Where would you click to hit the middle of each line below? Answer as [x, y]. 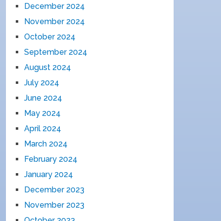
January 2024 [49, 174]
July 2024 [42, 83]
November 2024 [55, 21]
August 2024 [48, 67]
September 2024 [56, 52]
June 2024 [43, 98]
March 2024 [46, 144]
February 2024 [51, 159]
